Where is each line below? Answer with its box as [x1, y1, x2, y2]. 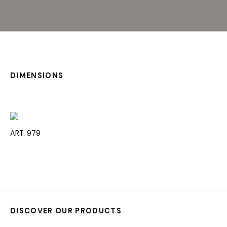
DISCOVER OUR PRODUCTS [10, 206, 122, 216]
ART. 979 [10, 129, 41, 138]
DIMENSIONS [10, 70, 64, 80]
